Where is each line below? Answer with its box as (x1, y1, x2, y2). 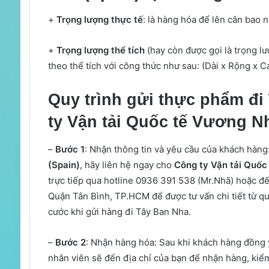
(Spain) (47, 159, 80, 171)
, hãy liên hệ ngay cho (79, 159, 174, 171)
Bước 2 (55, 236, 86, 248)
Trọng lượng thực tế (56, 14, 143, 26)
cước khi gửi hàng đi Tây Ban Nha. (47, 205, 191, 217)
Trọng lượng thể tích (56, 44, 145, 56)
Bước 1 (55, 143, 85, 155)
